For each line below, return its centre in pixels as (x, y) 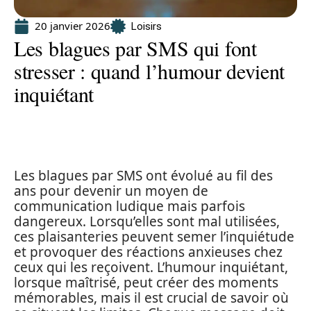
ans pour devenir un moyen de (111, 191)
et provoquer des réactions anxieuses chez (148, 252)
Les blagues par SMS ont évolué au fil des (143, 176)
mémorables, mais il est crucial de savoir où (151, 298)
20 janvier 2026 (73, 26)
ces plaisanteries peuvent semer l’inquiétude (154, 237)
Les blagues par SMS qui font (135, 48)
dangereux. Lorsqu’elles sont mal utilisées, (147, 221)
